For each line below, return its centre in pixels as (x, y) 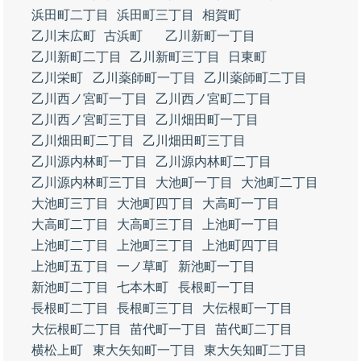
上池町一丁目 (241, 224)
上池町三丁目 (156, 245)
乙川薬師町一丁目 (144, 78)
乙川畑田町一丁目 (207, 120)
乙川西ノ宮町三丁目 (89, 120)
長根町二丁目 (70, 308)
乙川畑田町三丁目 (194, 141)
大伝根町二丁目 (77, 329)
